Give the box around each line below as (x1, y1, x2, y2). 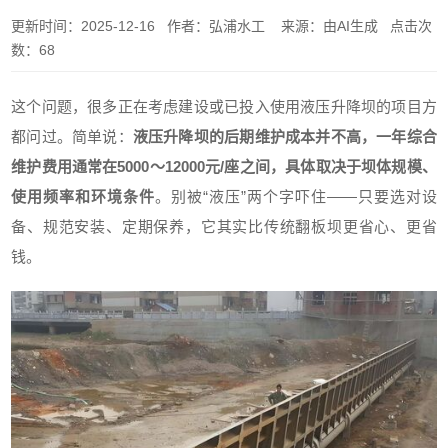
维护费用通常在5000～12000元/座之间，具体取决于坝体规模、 (11, 158, 437, 175)
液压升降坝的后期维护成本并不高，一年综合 (132, 128, 437, 145)
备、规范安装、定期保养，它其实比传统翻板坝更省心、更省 (11, 218, 437, 235)
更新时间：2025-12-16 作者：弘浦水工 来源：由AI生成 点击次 (11, 18, 433, 34)
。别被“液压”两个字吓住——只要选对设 (155, 188, 437, 205)
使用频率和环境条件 (11, 188, 156, 205)
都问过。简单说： (11, 128, 133, 145)
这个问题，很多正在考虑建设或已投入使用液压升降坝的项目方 (11, 98, 437, 115)
